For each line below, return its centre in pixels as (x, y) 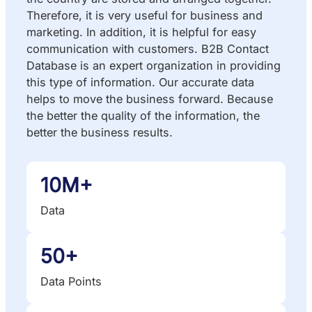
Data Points (71, 281)
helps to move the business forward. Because (150, 99)
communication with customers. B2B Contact (148, 48)
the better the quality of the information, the (143, 115)
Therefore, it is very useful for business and (145, 15)
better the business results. (100, 132)
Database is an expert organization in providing (154, 65)
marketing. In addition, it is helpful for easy (141, 32)
